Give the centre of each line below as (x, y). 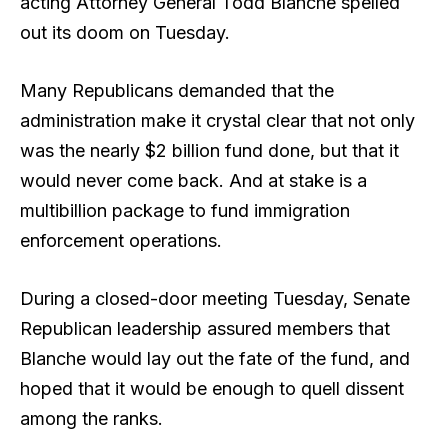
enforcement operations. (123, 241)
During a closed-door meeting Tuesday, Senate (215, 298)
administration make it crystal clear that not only (217, 121)
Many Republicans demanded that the (177, 91)
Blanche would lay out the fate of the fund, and (215, 358)
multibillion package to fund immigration (185, 211)
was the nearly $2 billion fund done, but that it (209, 151)
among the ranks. (94, 418)
